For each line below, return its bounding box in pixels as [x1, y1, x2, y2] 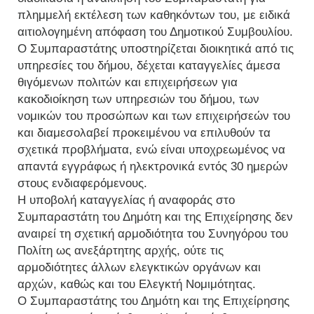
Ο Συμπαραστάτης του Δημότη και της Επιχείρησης [18, 294, 289, 308]
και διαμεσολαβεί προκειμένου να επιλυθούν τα [18, 126, 271, 139]
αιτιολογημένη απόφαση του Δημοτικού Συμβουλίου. [18, 25, 293, 39]
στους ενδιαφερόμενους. [18, 177, 147, 190]
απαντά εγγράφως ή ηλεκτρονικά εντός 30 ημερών [18, 160, 288, 173]
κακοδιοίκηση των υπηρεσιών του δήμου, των [18, 93, 259, 106]
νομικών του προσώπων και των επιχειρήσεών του [18, 109, 290, 123]
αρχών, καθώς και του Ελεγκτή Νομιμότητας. [18, 278, 256, 291]
